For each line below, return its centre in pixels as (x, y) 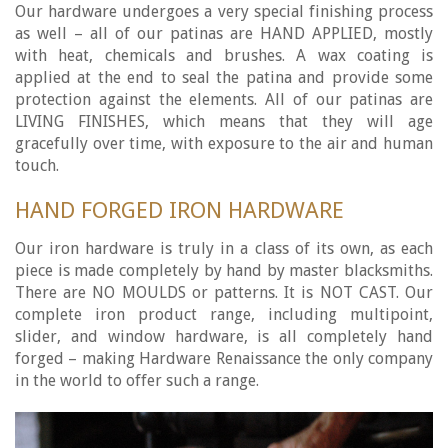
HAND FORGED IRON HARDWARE (179, 210)
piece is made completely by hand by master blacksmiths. (224, 270)
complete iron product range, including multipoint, (224, 314)
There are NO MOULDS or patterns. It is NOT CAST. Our (224, 292)
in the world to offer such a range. (137, 380)
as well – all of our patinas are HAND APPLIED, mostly (224, 33)
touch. (37, 165)
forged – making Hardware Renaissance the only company (224, 358)
